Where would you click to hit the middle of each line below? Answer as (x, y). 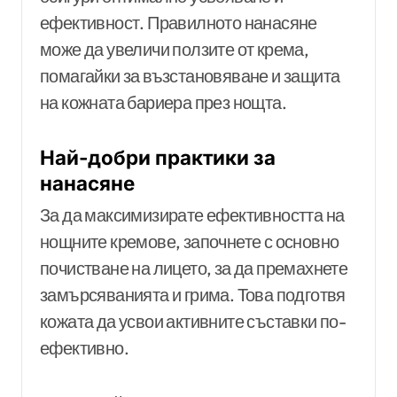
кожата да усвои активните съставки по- (193, 321)
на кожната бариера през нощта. (163, 103)
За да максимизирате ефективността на (192, 214)
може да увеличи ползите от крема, (175, 50)
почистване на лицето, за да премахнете (194, 268)
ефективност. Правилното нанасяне (179, 23)
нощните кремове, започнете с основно (190, 241)
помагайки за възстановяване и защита (190, 76)
